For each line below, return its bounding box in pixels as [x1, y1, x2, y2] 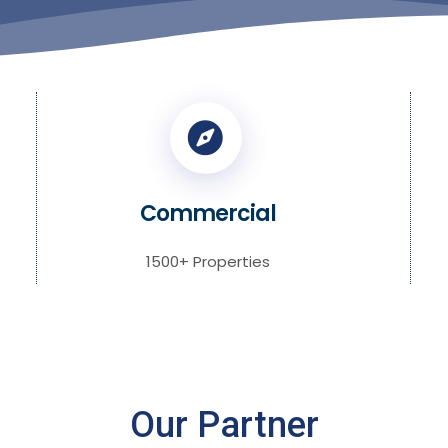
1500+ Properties [146, 251, 271, 272]
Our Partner [129, 404, 319, 446]
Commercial [140, 198, 277, 229]
